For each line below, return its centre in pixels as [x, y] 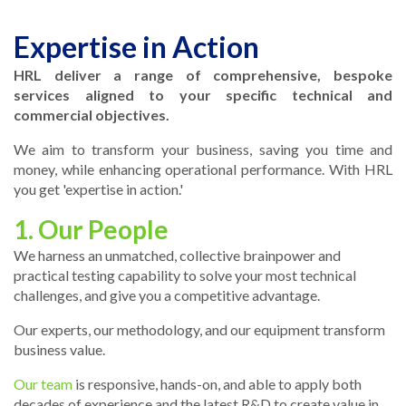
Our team [43, 383]
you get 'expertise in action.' [98, 188]
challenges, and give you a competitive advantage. [167, 295]
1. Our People [91, 229]
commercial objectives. [92, 114]
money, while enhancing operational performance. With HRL [203, 169]
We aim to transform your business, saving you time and [203, 149]
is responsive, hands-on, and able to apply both [217, 383]
